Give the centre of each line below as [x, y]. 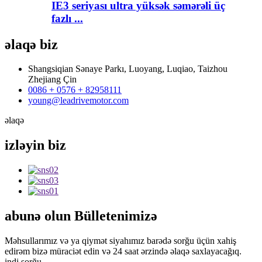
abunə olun [38, 216]
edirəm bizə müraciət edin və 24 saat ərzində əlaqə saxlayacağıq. [123, 251]
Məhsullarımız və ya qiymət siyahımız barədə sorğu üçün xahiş [120, 241]
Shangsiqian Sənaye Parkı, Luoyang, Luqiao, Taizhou [128, 69]
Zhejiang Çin [52, 80]
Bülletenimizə [114, 216]
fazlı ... [67, 18]
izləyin [25, 145]
